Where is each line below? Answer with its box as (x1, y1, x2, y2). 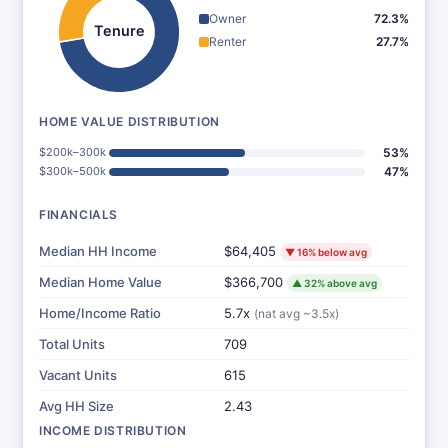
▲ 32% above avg (292, 277, 377, 289)
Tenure (93, 21, 145, 39)
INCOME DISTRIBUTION (39, 423, 187, 438)
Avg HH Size (39, 398, 114, 414)
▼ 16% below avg (285, 246, 367, 258)
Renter (209, 34, 246, 49)
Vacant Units (39, 367, 117, 383)
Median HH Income (39, 243, 157, 259)
